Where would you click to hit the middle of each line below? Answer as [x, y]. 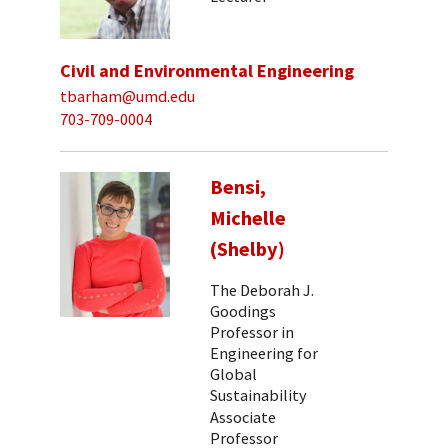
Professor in [252, 331]
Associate [243, 417]
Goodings [243, 310]
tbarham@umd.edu [127, 96]
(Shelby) [247, 249]
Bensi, [238, 187]
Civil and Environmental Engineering [207, 70]
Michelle [248, 218]
